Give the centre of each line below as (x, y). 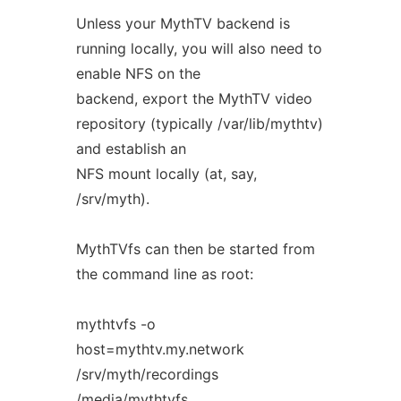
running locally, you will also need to (199, 48)
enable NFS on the (138, 73)
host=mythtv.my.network (160, 349)
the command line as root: (164, 274)
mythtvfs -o (115, 324)
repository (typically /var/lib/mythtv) (199, 124)
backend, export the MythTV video (194, 98)
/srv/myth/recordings (147, 374)
